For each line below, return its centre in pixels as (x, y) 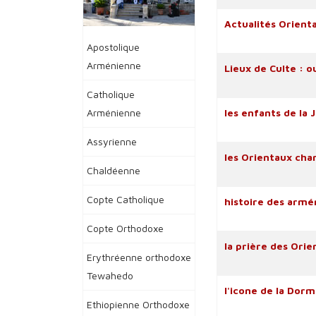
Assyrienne (112, 141)
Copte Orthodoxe (125, 228)
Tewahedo (110, 275)
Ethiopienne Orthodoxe (138, 304)
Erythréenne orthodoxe (139, 257)
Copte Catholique (126, 199)
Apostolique (113, 47)
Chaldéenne (114, 170)
